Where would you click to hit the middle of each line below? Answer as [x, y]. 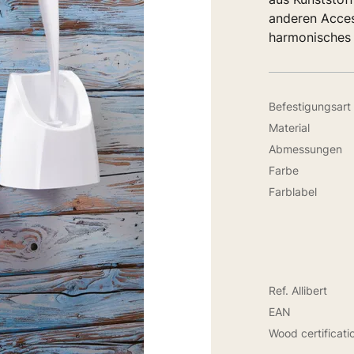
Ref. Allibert [298, 290]
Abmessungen [305, 149]
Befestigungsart [309, 106]
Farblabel [292, 191]
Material [289, 127]
